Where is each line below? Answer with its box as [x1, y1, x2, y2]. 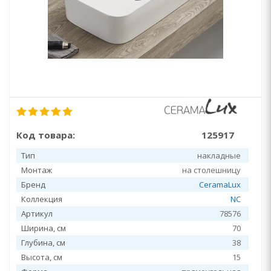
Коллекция [21, 194, 62, 204]
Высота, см [21, 252, 62, 263]
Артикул [21, 208, 53, 219]
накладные [197, 150, 241, 161]
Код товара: [16, 129, 75, 141]
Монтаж [21, 165, 52, 175]
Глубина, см [21, 237, 65, 248]
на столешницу [182, 165, 241, 175]
